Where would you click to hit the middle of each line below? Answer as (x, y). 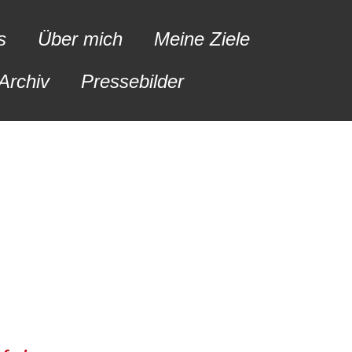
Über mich (81, 39)
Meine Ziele (202, 39)
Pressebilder (133, 82)
